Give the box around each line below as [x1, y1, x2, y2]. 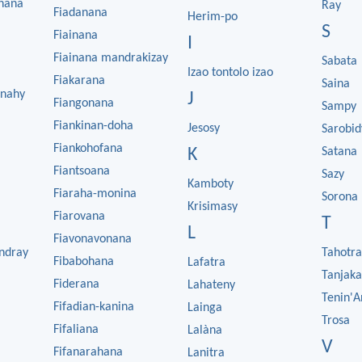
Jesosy [187, 122, 220, 135]
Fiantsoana [53, 165, 110, 178]
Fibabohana [53, 255, 114, 268]
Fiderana [53, 278, 99, 291]
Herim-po [187, 11, 238, 23]
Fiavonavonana [53, 233, 132, 246]
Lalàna [187, 324, 222, 337]
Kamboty [187, 178, 234, 191]
